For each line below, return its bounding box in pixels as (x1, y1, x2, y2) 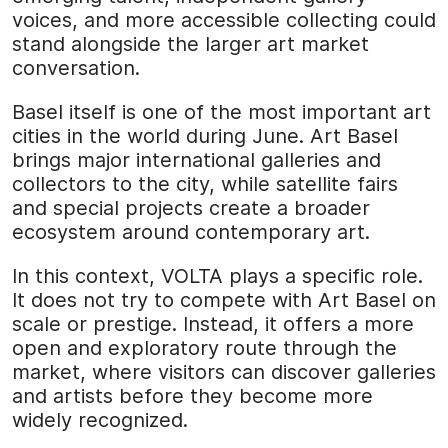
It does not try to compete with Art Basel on (12, 287, 436, 312)
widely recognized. (12, 407, 188, 432)
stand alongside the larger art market (12, 31, 369, 56)
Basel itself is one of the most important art (12, 99, 431, 124)
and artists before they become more (12, 383, 373, 408)
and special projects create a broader (12, 195, 370, 220)
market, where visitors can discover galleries (12, 359, 436, 384)
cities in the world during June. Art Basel (12, 123, 398, 148)
